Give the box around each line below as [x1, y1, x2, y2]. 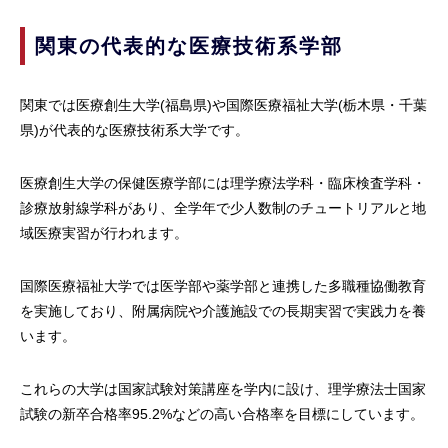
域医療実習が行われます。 [20, 225, 188, 242]
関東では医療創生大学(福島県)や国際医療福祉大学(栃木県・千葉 [20, 97, 427, 114]
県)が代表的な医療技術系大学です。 [20, 122, 249, 139]
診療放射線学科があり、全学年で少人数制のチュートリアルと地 [20, 200, 426, 217]
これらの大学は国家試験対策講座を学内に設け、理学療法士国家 [20, 381, 426, 398]
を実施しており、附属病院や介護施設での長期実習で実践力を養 [20, 303, 426, 320]
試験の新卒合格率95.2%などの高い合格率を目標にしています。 [20, 406, 424, 423]
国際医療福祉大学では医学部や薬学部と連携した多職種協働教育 [20, 278, 426, 295]
